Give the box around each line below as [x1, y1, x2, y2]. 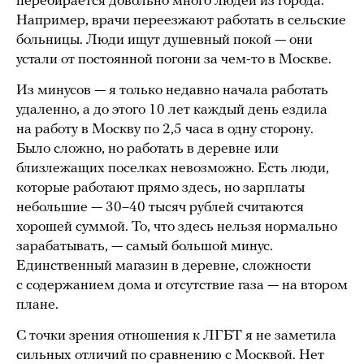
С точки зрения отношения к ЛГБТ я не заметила [16, 327, 336, 344]
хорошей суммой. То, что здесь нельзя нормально [16, 219, 337, 235]
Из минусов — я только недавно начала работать [16, 82, 328, 98]
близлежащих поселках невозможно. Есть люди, [16, 160, 329, 176]
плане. [16, 297, 58, 313]
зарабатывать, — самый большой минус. [16, 238, 273, 254]
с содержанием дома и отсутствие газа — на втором [16, 277, 348, 293]
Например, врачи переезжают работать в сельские [16, 12, 346, 28]
